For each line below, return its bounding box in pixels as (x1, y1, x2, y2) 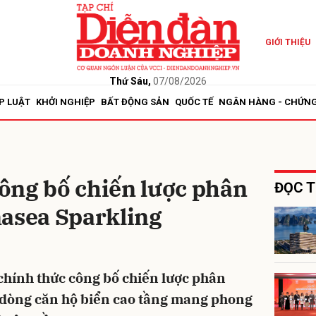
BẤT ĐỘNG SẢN (101, 97, 169, 107)
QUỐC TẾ (175, 97, 213, 107)
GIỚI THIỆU (265, 37, 310, 47)
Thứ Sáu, (109, 75, 151, 87)
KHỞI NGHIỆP (36, 97, 95, 107)
